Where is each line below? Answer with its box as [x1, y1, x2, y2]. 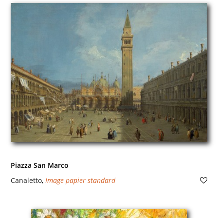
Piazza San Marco [10, 161, 69, 170]
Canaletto [10, 176, 42, 185]
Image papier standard [45, 176, 115, 185]
